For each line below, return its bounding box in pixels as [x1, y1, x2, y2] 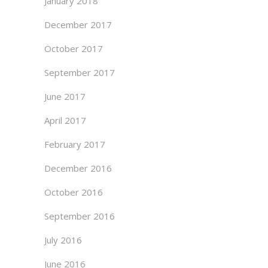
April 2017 [44, 114, 86, 126]
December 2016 [44, 162, 112, 174]
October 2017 [44, 42, 103, 54]
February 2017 [44, 138, 105, 150]
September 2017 [44, 66, 115, 78]
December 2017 [44, 19, 112, 31]
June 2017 [44, 90, 86, 102]
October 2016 [44, 186, 103, 198]
